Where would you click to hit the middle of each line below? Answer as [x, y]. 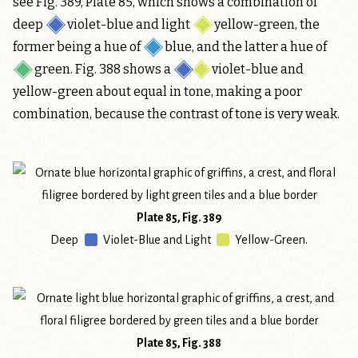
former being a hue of [78, 47]
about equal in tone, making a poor [198, 92]
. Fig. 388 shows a [122, 70]
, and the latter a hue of [260, 47]
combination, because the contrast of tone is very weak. [176, 114]
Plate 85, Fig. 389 [179, 218]
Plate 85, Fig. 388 [179, 342]
